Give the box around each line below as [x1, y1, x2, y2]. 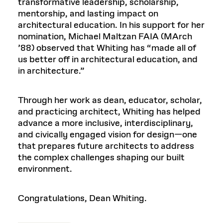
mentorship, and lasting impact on [18, 7, 158, 20]
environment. [18, 163, 72, 175]
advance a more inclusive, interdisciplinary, [18, 117, 193, 129]
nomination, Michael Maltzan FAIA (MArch [18, 30, 192, 43]
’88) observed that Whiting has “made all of [18, 42, 196, 54]
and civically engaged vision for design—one [18, 128, 197, 141]
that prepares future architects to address [18, 140, 194, 152]
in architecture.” [18, 65, 84, 77]
